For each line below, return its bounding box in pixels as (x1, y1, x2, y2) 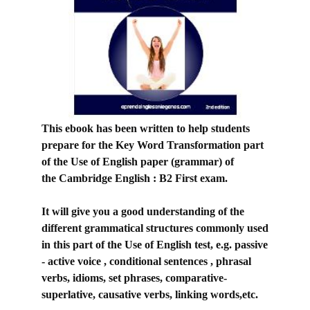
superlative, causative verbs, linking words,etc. (42, 288, 258, 300)
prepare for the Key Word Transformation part (42, 138, 264, 151)
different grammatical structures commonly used (42, 221, 268, 234)
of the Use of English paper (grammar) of (42, 155, 234, 167)
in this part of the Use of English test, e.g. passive (42, 238, 268, 250)
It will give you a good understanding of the (42, 205, 244, 217)
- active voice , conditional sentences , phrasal (42, 255, 251, 267)
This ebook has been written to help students (42, 122, 250, 134)
